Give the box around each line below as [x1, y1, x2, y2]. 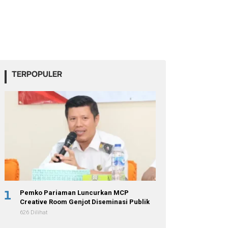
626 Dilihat [20, 209, 48, 216]
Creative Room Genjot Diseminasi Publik [20, 197, 150, 206]
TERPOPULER [12, 68, 63, 79]
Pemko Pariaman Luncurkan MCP [20, 188, 129, 196]
